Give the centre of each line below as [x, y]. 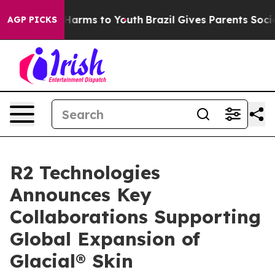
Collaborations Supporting [135, 217]
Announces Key [81, 195]
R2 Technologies [85, 172]
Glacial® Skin [72, 261]
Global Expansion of [105, 239]
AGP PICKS [32, 20]
